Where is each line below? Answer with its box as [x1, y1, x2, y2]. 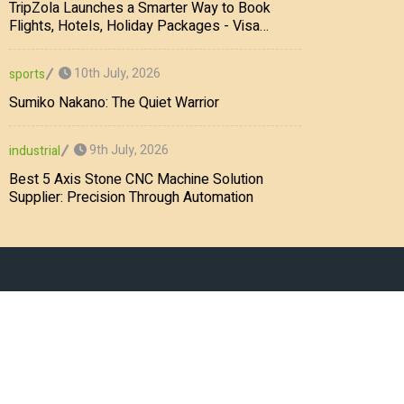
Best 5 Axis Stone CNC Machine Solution [9, 168, 263, 190]
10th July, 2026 [71, 64, 161, 84]
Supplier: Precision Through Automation [9, 186, 253, 208]
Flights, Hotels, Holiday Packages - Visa [9, 14, 260, 37]
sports [9, 64, 45, 84]
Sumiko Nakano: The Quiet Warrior [9, 91, 219, 114]
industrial [9, 141, 60, 161]
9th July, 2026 [87, 141, 169, 161]
